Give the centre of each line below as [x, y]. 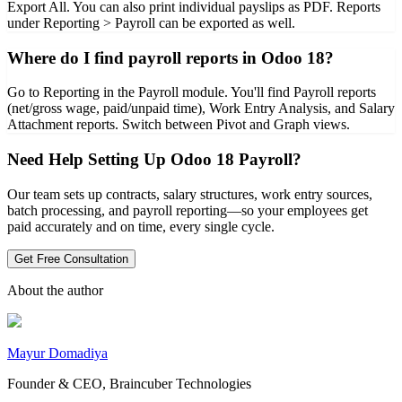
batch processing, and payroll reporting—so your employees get [188, 210]
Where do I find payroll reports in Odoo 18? [170, 57]
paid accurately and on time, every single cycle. [141, 226]
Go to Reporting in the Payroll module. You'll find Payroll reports [192, 92]
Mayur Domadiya [57, 353]
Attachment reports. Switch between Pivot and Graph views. [179, 125]
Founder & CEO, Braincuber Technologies [129, 383]
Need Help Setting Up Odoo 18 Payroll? [154, 160]
